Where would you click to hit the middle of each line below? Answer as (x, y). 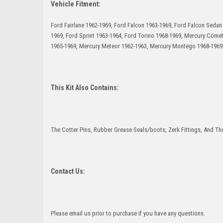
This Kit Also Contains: (86, 87)
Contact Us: (68, 171)
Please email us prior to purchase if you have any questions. (128, 213)
